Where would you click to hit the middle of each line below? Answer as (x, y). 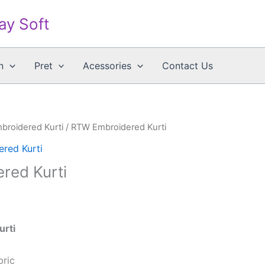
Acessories (107, 66)
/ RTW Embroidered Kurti (115, 127)
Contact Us (188, 66)
